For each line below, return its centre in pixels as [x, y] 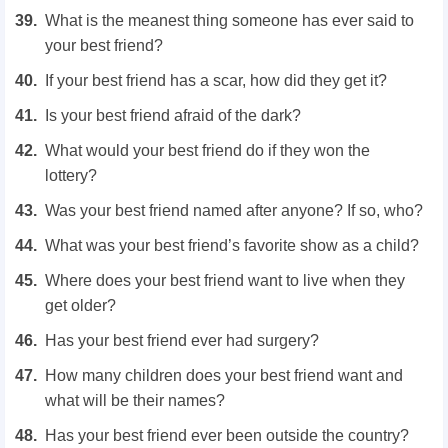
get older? [80, 305]
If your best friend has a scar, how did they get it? [216, 80]
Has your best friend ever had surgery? [182, 340]
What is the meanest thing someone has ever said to [229, 20]
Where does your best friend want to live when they [225, 280]
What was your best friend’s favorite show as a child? [232, 245]
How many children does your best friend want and [224, 375]
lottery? [71, 175]
